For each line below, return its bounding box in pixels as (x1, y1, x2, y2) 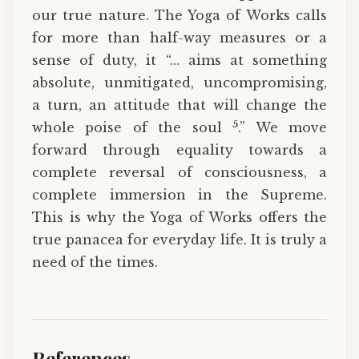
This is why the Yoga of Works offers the (32, 208, 327, 225)
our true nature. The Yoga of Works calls (32, 6, 327, 23)
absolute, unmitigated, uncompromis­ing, (32, 74, 327, 91)
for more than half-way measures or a (32, 29, 327, 46)
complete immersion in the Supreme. (32, 186, 327, 203)
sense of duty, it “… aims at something (32, 51, 327, 68)
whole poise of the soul (32, 119, 233, 135)
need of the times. (32, 253, 158, 270)
